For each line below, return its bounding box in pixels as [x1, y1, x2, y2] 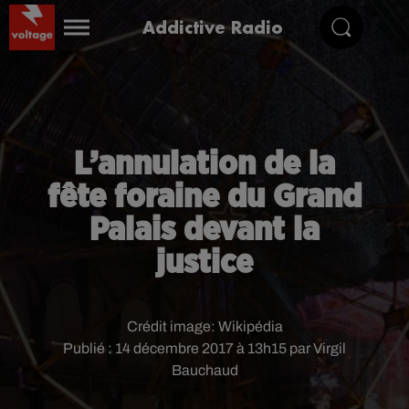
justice [156, 246, 253, 279]
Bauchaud [171, 362, 238, 378]
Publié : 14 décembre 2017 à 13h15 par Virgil [63, 341, 346, 356]
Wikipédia [217, 319, 283, 334]
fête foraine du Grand [47, 181, 362, 214]
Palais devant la [89, 214, 320, 246]
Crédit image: [126, 319, 218, 334]
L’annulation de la [74, 148, 335, 181]
